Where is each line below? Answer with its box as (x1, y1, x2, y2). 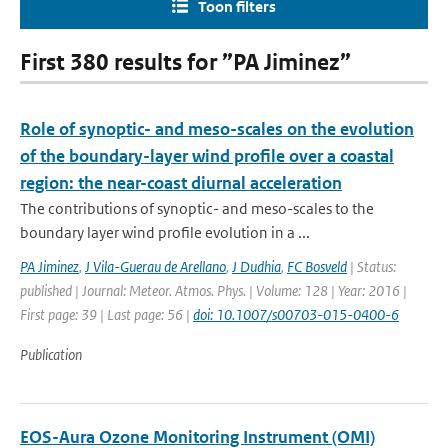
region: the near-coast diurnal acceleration (20, 172, 342, 194)
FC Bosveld (287, 257, 347, 276)
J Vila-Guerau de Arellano (85, 257, 226, 276)
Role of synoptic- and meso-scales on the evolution (20, 118, 414, 140)
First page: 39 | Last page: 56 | (20, 305, 193, 324)
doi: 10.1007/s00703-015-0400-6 (193, 305, 399, 324)
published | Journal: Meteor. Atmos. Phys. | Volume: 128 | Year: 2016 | (20, 281, 407, 300)
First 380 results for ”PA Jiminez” (20, 49, 351, 76)
